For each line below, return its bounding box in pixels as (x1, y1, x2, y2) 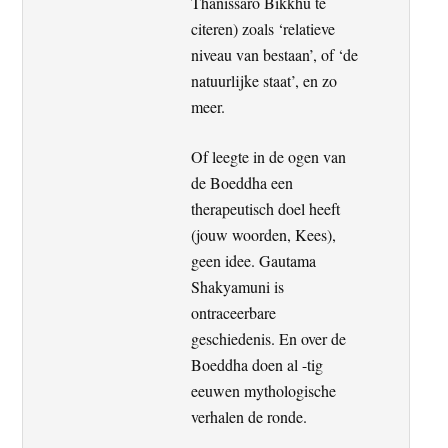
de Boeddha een (191, 171, 294, 193)
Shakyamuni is (191, 275, 285, 297)
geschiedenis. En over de (191, 327, 347, 349)
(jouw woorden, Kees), (191, 223, 337, 245)
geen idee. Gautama (191, 249, 317, 271)
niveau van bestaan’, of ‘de (191, 43, 359, 65)
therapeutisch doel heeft (191, 197, 341, 219)
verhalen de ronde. (191, 405, 308, 427)
